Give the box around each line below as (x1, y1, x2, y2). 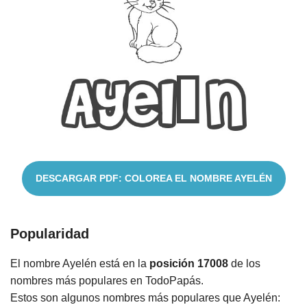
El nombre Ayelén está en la (10, 258, 149, 270)
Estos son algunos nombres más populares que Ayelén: (10, 292, 280, 304)
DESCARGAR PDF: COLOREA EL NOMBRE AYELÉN (35, 173, 272, 184)
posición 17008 (149, 258, 228, 270)
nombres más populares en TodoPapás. (10, 275, 204, 287)
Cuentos (11, 23, 52, 34)
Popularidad (10, 226, 89, 242)
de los (228, 258, 260, 270)
